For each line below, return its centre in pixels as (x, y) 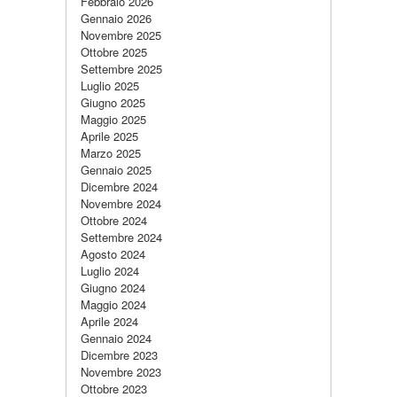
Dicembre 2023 (119, 355)
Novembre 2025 (121, 35)
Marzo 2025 (111, 153)
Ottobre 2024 (114, 220)
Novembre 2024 (121, 203)
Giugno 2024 (113, 288)
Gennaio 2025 (116, 170)
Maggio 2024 (113, 304)
